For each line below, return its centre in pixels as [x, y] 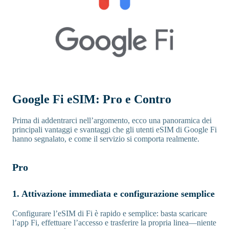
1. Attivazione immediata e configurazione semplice [113, 194]
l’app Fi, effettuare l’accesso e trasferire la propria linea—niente [114, 223]
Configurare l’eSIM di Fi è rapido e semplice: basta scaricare [110, 214]
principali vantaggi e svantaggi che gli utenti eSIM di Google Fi [114, 130]
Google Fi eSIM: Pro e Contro [92, 99]
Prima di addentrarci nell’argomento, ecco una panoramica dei [112, 121]
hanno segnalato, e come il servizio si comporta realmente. [106, 139]
